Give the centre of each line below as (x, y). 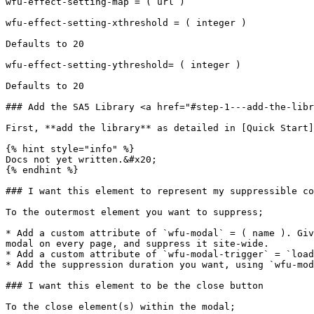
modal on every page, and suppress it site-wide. (137, 244)
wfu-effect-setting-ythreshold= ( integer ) (123, 65)
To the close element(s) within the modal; (121, 307)
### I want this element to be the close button (135, 286)
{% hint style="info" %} (70, 149)
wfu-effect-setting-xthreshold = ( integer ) (126, 23)
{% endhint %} (42, 170)
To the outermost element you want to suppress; (135, 212)
